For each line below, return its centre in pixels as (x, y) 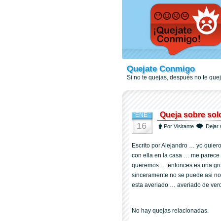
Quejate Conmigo (161, 69)
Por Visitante (179, 126)
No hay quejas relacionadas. (170, 211)
